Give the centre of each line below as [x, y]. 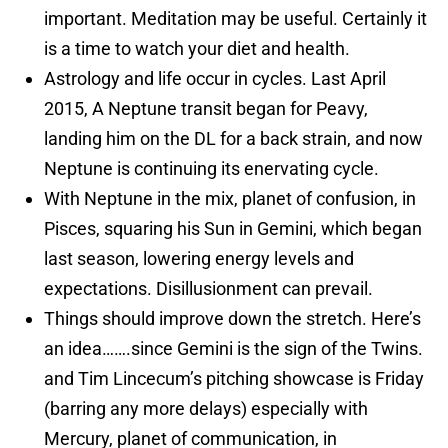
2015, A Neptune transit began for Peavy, [206, 109]
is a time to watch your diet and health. [197, 49]
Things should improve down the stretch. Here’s [232, 319]
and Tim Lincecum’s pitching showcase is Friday [234, 379]
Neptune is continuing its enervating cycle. [211, 169]
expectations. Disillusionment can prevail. [208, 289]
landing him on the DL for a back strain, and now [233, 139]
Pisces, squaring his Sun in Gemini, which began [233, 229]
